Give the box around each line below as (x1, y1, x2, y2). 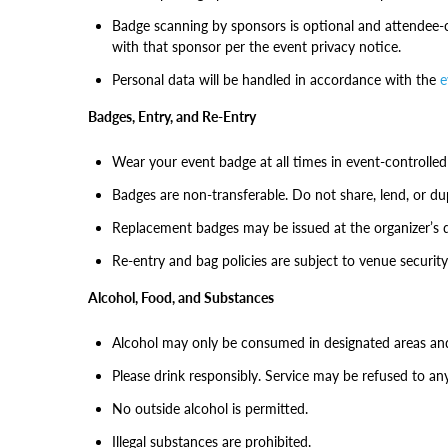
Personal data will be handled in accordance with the (112, 71, 440, 88)
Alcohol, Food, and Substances (88, 289, 274, 306)
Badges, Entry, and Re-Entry (88, 108, 256, 125)
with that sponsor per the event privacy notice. (112, 38, 401, 55)
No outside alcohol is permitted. (112, 400, 308, 417)
